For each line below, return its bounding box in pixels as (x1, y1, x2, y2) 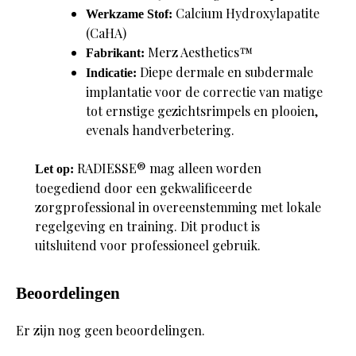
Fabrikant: (86, 45, 145, 60)
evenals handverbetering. (86, 121, 234, 138)
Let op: (35, 161, 74, 176)
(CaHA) (86, 24, 126, 41)
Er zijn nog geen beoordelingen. (16, 322, 205, 339)
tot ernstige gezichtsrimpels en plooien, (86, 102, 318, 119)
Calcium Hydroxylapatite (172, 4, 319, 21)
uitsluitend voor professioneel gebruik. (35, 236, 261, 253)
